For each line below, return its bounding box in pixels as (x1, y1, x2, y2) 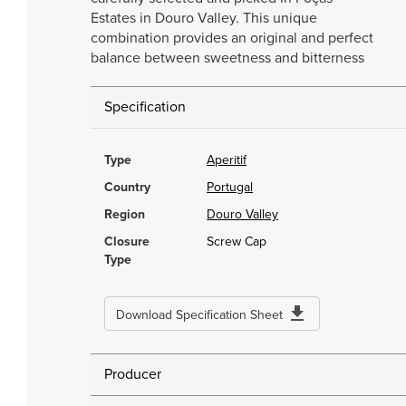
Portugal (207, 179, 254, 196)
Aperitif (207, 152, 247, 169)
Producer (104, 365, 161, 384)
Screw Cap (207, 234, 267, 250)
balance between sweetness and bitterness (91, 49, 364, 68)
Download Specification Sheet (116, 307, 283, 324)
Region (104, 207, 145, 223)
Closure (104, 234, 150, 250)
